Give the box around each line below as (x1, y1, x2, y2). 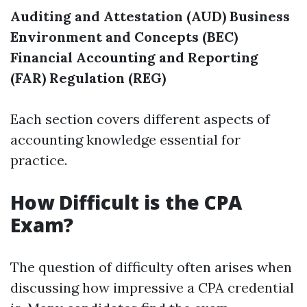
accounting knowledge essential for (10, 131, 241, 148)
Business (230, 8, 290, 25)
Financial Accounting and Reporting (10, 49, 258, 66)
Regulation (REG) (49, 69, 166, 86)
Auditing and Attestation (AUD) (10, 8, 226, 25)
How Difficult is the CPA (10, 189, 242, 215)
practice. (10, 151, 67, 169)
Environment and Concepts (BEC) (10, 28, 238, 45)
